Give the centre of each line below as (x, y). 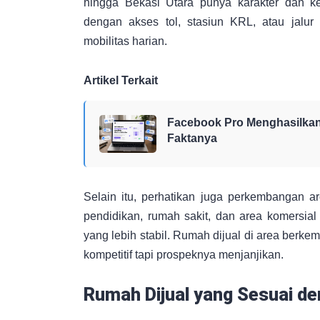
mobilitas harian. (125, 41)
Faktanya (192, 139)
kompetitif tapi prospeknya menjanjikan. (184, 255)
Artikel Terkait (121, 81)
